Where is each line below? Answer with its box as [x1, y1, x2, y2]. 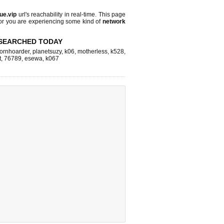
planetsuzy [32, 48, 61, 55]
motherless [77, 48, 107, 55]
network [102, 18, 126, 25]
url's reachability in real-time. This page [16, 11, 126, 18]
